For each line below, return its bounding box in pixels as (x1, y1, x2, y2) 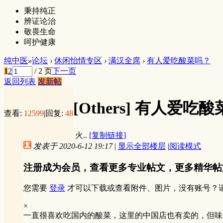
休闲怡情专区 (54, 56, 102, 65)
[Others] (73, 99, 135, 117)
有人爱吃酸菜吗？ (147, 56, 211, 65)
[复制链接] (89, 130, 126, 139)
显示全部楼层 (118, 141, 166, 150)
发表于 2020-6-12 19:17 (33, 141, 112, 150)
